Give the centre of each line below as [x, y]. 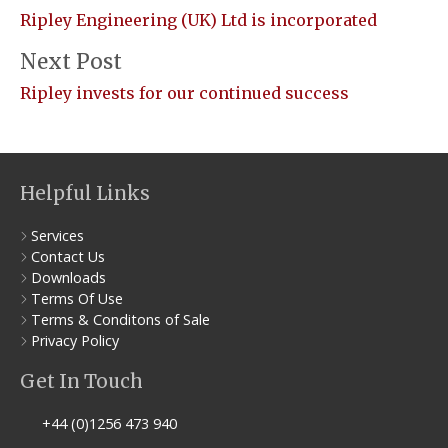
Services [57, 236]
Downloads [68, 278]
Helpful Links [85, 194]
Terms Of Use [77, 299]
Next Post [71, 62]
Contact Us [68, 257]
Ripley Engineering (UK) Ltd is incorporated [198, 20]
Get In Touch [81, 382]
